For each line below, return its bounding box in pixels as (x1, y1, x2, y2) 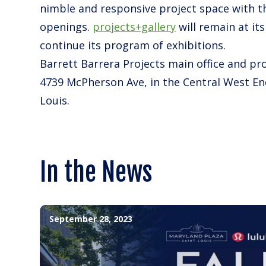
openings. (40, 19, 93, 34)
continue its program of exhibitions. (40, 37, 226, 52)
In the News (40, 156, 153, 188)
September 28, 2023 (49, 213, 133, 224)
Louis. (40, 93, 70, 107)
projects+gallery (93, 19, 176, 34)
